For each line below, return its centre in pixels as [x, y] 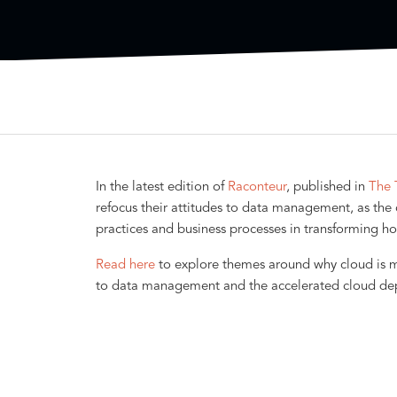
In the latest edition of [161, 188]
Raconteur [257, 188]
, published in [327, 188]
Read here [125, 266]
